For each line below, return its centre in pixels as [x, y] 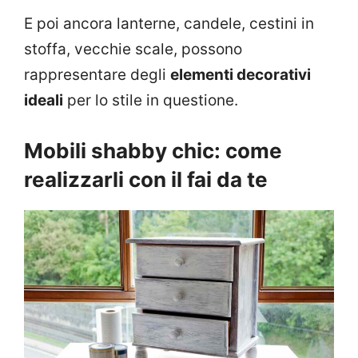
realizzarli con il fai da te [146, 179]
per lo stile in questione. [151, 101]
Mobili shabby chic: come [153, 150]
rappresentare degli [97, 75]
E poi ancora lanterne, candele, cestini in [169, 24]
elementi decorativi [241, 75]
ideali [44, 101]
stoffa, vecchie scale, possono [133, 50]
